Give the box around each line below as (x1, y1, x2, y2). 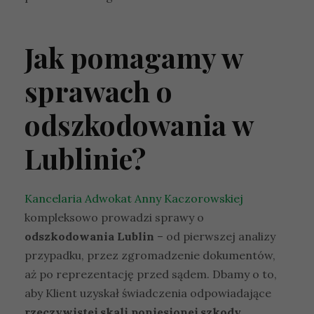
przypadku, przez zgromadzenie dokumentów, (25, 247, 275, 262)
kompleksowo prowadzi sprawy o (25, 210, 204, 224)
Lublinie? (25, 139, 146, 177)
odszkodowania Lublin (25, 228, 154, 243)
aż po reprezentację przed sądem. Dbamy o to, (25, 266, 277, 281)
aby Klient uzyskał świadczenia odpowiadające (25, 285, 271, 300)
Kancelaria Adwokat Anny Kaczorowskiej (25, 191, 243, 205)
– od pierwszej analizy (154, 228, 275, 243)
